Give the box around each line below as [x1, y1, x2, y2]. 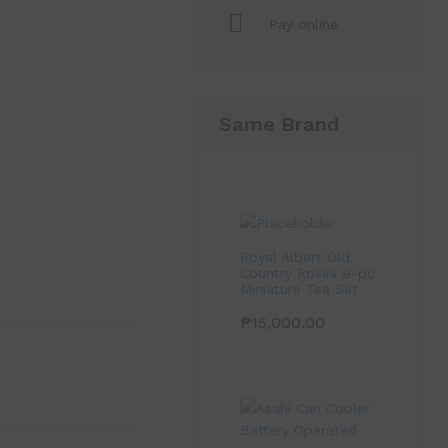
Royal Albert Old [240, 248, 351, 265]
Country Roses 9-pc [240, 264, 376, 281]
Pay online [269, 15, 339, 32]
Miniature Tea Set [240, 280, 359, 297]
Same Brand [219, 112, 340, 136]
